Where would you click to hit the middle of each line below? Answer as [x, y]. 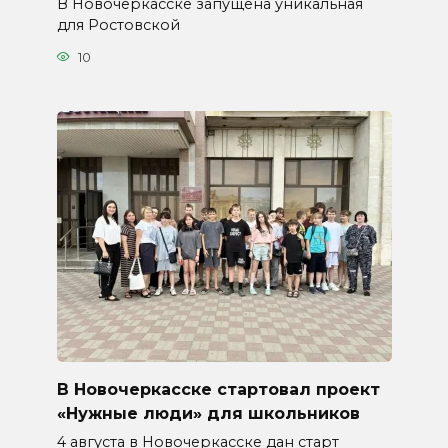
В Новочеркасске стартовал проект [218, 389]
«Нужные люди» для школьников [208, 413]
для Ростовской [118, 25]
